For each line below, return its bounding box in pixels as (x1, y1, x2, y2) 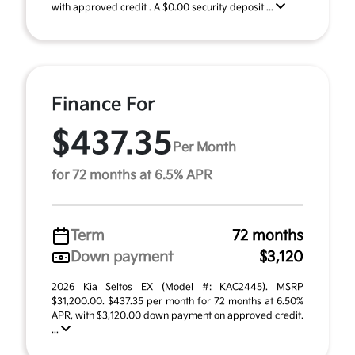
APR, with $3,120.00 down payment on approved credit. (52, 310, 303, 322)
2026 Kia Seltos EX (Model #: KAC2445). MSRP (52, 281, 303, 293)
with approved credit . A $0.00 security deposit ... (52, 2, 276, 13)
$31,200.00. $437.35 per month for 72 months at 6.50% (52, 296, 303, 307)
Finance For (52, 94, 155, 116)
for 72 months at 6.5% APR (52, 168, 212, 183)
